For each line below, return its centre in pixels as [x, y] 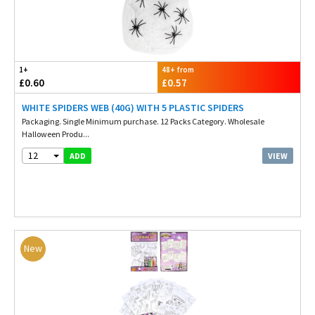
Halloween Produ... [56, 134]
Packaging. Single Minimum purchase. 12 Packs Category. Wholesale [143, 121]
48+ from [178, 70]
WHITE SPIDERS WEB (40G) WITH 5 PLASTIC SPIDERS [133, 108]
